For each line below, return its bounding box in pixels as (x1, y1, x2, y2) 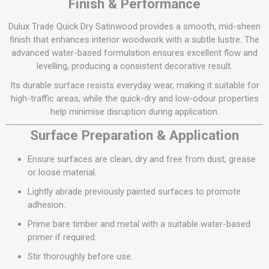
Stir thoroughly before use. (28, 251, 133, 262)
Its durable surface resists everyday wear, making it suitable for (10, 80, 259, 91)
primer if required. (28, 232, 97, 243)
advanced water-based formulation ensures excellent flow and (11, 47, 258, 58)
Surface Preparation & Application (30, 127, 239, 143)
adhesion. (28, 199, 65, 210)
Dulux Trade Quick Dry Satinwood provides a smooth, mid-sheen (8, 21, 261, 32)
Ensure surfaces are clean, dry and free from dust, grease (28, 154, 256, 165)
